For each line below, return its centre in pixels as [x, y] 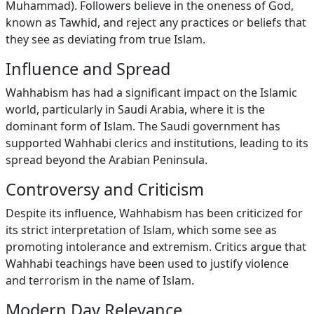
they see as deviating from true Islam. [105, 39]
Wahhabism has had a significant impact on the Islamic [151, 93]
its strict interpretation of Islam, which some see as [141, 230]
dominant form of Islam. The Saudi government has [143, 126]
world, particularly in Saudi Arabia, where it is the [135, 109]
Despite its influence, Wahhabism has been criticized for [154, 213]
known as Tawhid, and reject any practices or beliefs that [156, 22]
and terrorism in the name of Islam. [100, 280]
